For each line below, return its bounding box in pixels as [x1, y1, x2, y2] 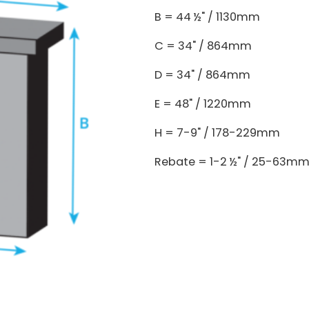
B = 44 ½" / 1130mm [154, 8, 260, 25]
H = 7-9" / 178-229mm [154, 124, 280, 141]
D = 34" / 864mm [154, 66, 250, 83]
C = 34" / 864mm [154, 37, 252, 54]
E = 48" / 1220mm [154, 95, 251, 112]
